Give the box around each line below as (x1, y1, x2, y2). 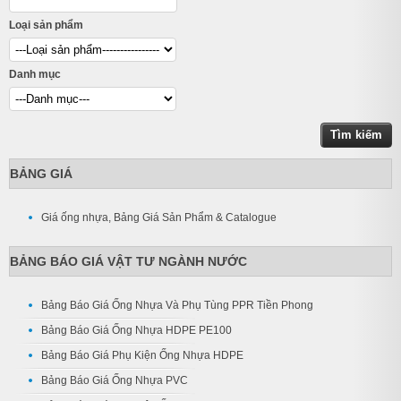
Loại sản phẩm (9, 18, 83, 31)
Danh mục (9, 67, 61, 81)
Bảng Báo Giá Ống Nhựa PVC (41, 373, 188, 387)
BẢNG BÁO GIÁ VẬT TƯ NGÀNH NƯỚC (10, 253, 247, 269)
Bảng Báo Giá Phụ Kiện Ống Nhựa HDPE (41, 348, 243, 362)
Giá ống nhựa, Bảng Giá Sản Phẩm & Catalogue (41, 210, 277, 224)
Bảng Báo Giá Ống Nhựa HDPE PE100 (41, 323, 232, 337)
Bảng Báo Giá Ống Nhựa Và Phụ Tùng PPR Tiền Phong (41, 298, 313, 311)
